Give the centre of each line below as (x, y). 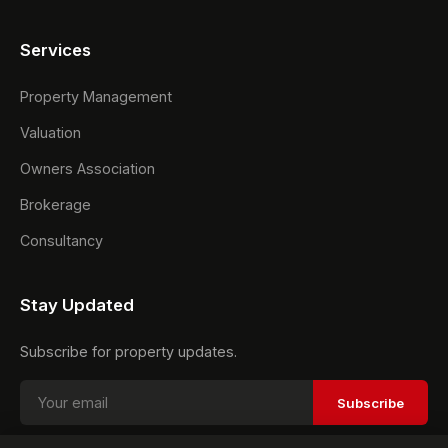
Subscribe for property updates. (128, 351)
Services (55, 50)
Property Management (96, 96)
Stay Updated (77, 305)
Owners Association (87, 168)
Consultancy (61, 240)
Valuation (50, 132)
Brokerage (55, 204)
